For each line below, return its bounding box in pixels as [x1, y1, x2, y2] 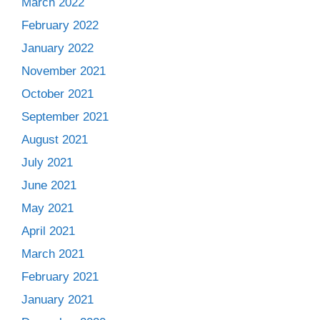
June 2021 [21, 178, 76, 192]
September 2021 [21, 109, 109, 124]
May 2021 [21, 201, 74, 215]
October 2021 [21, 86, 94, 101]
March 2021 [21, 246, 84, 261]
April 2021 [21, 224, 75, 238]
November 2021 [21, 64, 106, 78]
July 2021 [21, 155, 73, 169]
